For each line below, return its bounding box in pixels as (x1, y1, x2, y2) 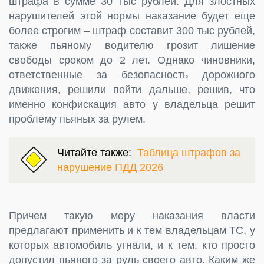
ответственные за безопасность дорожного (9, 68, 255, 81)
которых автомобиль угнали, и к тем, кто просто (9, 239, 255, 251)
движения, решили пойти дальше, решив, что (9, 83, 255, 95)
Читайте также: (57, 146, 137, 159)
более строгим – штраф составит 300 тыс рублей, (9, 24, 255, 37)
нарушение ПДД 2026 (57, 161, 163, 173)
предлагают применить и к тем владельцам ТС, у (9, 224, 255, 236)
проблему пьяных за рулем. (9, 113, 146, 125)
